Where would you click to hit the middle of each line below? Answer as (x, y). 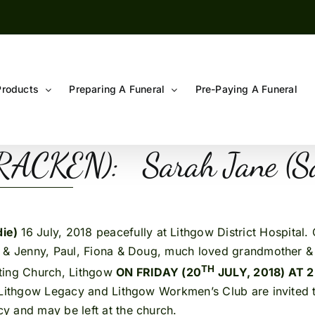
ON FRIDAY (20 (159, 272)
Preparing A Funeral (117, 89)
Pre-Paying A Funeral (246, 89)
